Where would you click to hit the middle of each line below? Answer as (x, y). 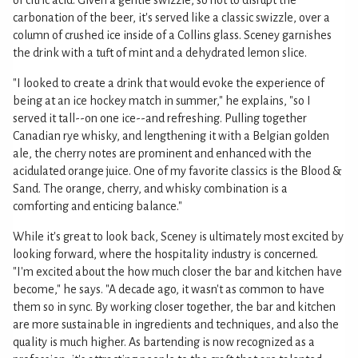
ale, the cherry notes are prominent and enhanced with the (162, 153)
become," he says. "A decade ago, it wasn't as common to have (169, 289)
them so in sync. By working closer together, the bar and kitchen (174, 307)
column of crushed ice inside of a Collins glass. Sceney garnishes (172, 35)
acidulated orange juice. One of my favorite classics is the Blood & (177, 171)
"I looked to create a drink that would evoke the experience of (169, 83)
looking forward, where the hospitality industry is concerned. (165, 254)
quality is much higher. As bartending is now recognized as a (164, 342)
